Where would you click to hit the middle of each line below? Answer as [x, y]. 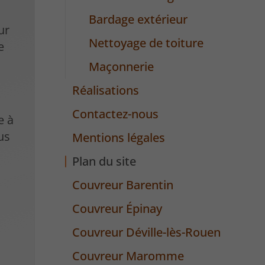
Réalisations [106, 91]
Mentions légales [119, 138]
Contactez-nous [116, 114]
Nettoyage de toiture [146, 43]
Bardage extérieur [138, 20]
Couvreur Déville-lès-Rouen [147, 232]
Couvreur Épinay [117, 209]
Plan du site [104, 161]
